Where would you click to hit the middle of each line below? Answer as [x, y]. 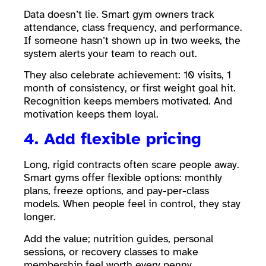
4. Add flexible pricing [115, 139]
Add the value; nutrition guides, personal [118, 238]
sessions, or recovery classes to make [111, 251]
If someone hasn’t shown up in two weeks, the [132, 40]
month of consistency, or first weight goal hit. [130, 88]
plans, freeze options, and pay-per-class [116, 191]
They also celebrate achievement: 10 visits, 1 [127, 75]
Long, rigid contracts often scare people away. [132, 165]
